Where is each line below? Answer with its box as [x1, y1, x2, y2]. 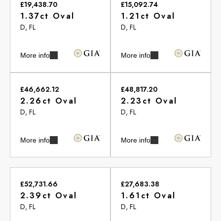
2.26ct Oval [20, 95, 77, 107]
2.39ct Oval [20, 189, 77, 201]
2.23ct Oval [121, 95, 178, 107]
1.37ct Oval [20, 10, 75, 22]
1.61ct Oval [121, 189, 176, 201]
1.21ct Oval [121, 10, 176, 22]
